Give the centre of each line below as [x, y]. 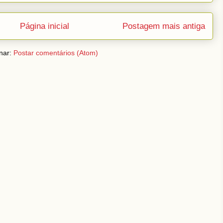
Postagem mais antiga [164, 26]
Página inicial [45, 26]
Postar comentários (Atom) [56, 53]
